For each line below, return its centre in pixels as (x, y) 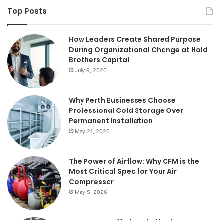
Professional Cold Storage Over (126, 111)
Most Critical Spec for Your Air (123, 172)
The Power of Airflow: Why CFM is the (134, 161)
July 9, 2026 (91, 70)
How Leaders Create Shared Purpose (135, 40)
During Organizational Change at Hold (138, 50)
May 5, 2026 (91, 192)
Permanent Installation (111, 121)
